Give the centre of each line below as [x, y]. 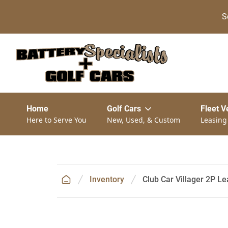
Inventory [107, 179]
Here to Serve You [56, 120]
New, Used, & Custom [144, 120]
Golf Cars [124, 109]
